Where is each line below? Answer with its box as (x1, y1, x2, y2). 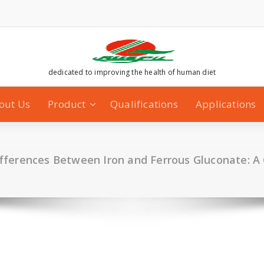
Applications (195, 97, 256, 111)
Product (48, 97, 86, 111)
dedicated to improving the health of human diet (48, 67, 216, 77)
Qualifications (110, 97, 178, 111)
